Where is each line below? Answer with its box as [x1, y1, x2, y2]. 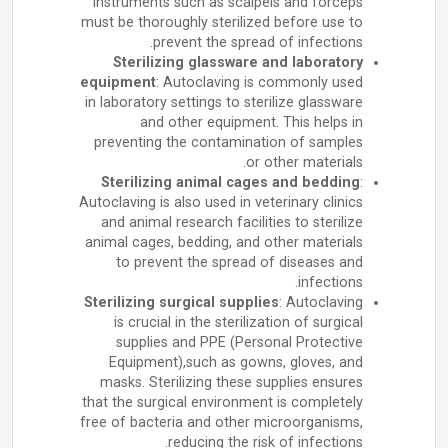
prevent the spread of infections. [153, 34, 363, 51]
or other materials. [246, 154, 363, 171]
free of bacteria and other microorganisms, [80, 414, 363, 431]
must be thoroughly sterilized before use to [81, 14, 363, 31]
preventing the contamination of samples [94, 134, 363, 151]
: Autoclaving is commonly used [156, 74, 363, 91]
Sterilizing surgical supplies [84, 294, 279, 311]
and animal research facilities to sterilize [101, 214, 363, 231]
